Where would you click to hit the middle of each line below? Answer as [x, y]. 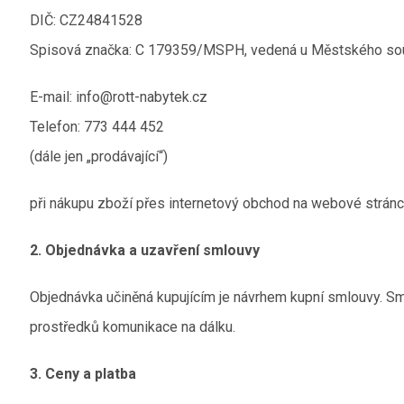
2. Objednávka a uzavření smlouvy [145, 250]
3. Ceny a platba [83, 374]
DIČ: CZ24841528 [87, 20]
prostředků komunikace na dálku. [133, 327]
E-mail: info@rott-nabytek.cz [119, 97]
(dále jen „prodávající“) [99, 156]
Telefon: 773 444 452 [97, 127]
